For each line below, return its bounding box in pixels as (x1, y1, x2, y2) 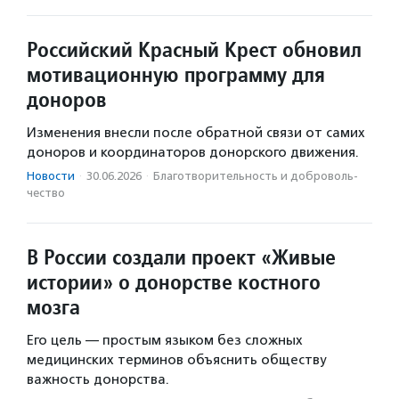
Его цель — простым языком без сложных (27, 332, 303, 349)
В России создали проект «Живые (27, 243, 336, 272)
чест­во (27, 186, 65, 200)
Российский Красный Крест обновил (27, 36, 362, 64)
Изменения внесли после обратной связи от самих (27, 125, 365, 142)
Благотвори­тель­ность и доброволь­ (153, 169, 358, 183)
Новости (27, 169, 75, 183)
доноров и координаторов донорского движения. (27, 144, 359, 161)
